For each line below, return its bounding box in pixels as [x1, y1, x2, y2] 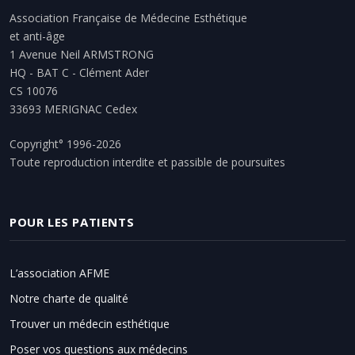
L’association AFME [10, 265, 109, 281]
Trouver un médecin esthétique [10, 316, 170, 332]
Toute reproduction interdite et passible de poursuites [10, 155, 285, 170]
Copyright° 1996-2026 [10, 136, 121, 152]
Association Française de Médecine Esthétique [10, 10, 247, 26]
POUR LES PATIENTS [10, 214, 135, 231]
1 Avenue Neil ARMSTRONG [10, 47, 154, 63]
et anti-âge [10, 29, 65, 44]
